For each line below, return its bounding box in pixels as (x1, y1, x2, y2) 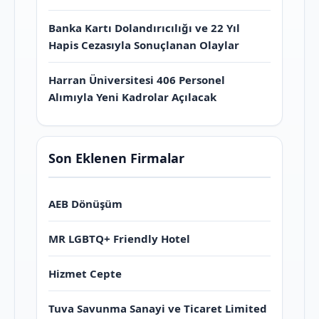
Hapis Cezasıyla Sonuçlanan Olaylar (48, 37, 239, 52)
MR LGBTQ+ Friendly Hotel (48, 231, 190, 246)
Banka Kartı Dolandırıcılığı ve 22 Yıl (48, 20, 240, 35)
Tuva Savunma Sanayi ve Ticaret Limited (48, 300, 267, 315)
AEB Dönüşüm (48, 196, 122, 211)
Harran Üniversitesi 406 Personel (48, 72, 225, 87)
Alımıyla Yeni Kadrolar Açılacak (48, 89, 216, 104)
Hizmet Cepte (48, 266, 122, 281)
